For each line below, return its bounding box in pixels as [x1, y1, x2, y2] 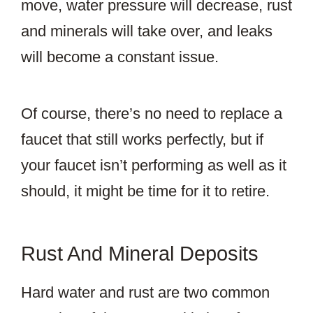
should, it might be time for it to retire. [21, 182, 270, 201]
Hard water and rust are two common [21, 284, 270, 302]
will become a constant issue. [21, 48, 219, 66]
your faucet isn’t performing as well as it [21, 156, 286, 175]
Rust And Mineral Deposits [21, 242, 259, 265]
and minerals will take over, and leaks [21, 22, 272, 41]
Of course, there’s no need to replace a [21, 105, 282, 123]
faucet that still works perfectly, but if [21, 131, 263, 149]
